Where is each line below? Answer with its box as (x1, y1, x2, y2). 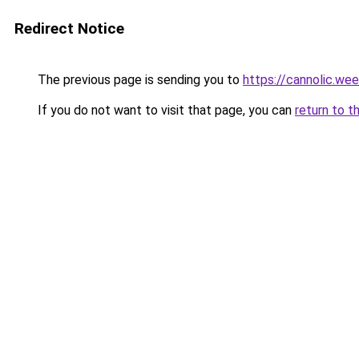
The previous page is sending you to (34, 72, 243, 87)
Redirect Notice (14, 19, 124, 38)
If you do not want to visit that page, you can (34, 103, 295, 118)
